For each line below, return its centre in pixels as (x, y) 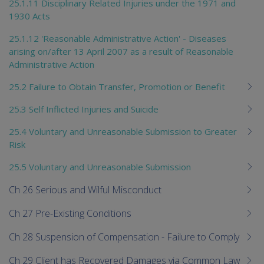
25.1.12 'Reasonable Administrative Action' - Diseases (118, 38)
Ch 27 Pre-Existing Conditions (70, 213)
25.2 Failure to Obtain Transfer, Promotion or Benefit (117, 86)
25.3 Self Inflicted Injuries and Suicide (84, 109)
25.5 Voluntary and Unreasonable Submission (100, 166)
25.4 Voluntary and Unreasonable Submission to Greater (123, 131)
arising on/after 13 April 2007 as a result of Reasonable (121, 51)
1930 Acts (29, 16)
